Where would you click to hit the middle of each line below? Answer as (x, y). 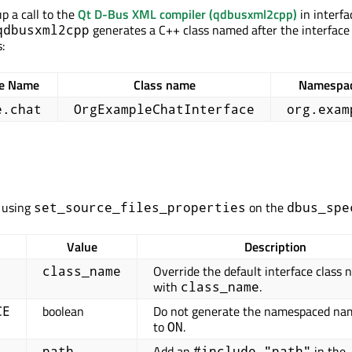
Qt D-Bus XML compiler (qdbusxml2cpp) (187, 14)
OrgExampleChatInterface (164, 109)
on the (266, 207)
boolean (63, 311)
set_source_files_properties (140, 207)
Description (275, 247)
